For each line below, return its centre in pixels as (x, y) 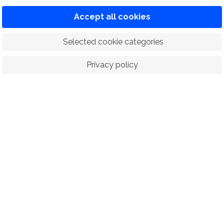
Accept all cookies (112, 17)
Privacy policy (112, 65)
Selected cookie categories (113, 42)
